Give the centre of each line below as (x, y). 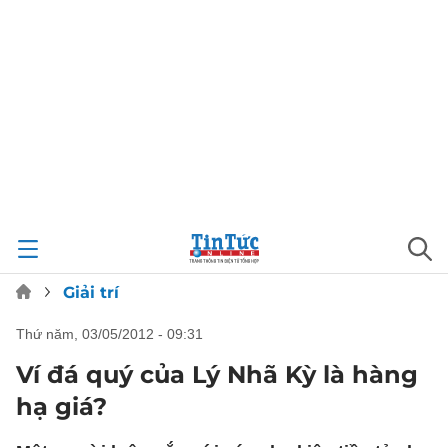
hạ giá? (61, 406)
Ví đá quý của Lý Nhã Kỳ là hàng (217, 374)
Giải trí (91, 292)
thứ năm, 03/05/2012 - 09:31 (114, 334)
